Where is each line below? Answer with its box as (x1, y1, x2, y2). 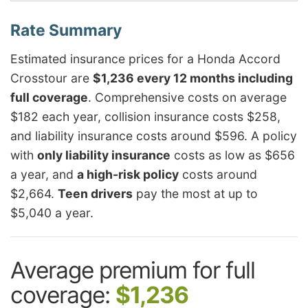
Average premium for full (10, 256, 255, 284)
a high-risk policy (77, 166, 179, 181)
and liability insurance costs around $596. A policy (10, 128, 297, 143)
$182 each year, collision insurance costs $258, (10, 109, 280, 124)
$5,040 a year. (10, 205, 93, 220)
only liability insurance (37, 147, 170, 162)
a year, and (10, 166, 77, 181)
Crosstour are (10, 70, 93, 85)
